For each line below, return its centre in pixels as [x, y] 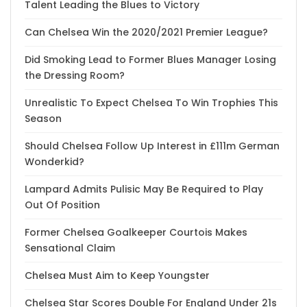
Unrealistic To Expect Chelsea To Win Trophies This [151, 102]
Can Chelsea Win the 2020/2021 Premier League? [146, 32]
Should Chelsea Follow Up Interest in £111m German [152, 146]
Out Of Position [62, 205]
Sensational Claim [70, 248]
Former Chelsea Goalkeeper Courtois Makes [136, 232]
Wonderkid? [54, 161]
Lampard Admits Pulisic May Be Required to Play [144, 189]
